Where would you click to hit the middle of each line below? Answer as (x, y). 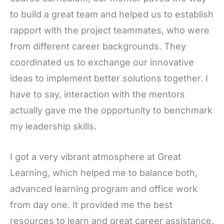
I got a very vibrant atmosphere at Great (95, 156)
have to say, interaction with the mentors (97, 94)
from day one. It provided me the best (91, 204)
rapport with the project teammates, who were (110, 30)
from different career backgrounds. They (98, 46)
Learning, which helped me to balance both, (104, 172)
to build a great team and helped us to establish (112, 14)
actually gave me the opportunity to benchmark (111, 110)
